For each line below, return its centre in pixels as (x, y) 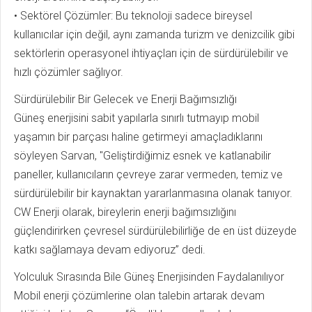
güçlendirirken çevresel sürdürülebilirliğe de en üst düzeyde (155, 231)
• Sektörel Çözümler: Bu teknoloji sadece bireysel (133, 16)
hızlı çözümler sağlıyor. (69, 72)
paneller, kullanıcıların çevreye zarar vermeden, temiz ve (148, 174)
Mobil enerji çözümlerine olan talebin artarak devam (139, 296)
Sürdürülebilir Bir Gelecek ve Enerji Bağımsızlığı (125, 99)
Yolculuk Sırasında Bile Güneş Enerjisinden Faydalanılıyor (149, 277)
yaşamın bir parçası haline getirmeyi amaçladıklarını (138, 137)
